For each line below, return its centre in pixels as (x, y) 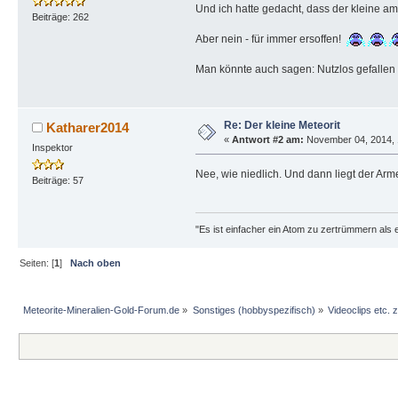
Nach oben (96, 263)
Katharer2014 (88, 128)
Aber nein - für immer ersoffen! (271, 39)
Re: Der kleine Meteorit (282, 126)
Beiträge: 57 (57, 181)
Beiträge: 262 (60, 17)
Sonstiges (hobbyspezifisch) (254, 310)
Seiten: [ (37, 263)
